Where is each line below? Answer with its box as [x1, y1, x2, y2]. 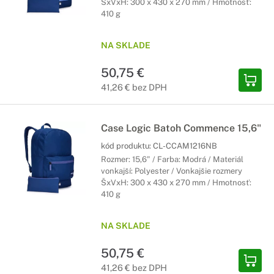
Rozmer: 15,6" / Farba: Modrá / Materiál [101, 155, 243, 164]
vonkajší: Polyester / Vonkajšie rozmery [101, 166, 242, 176]
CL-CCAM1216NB [153, 141, 217, 150]
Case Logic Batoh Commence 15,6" [101, 122, 261, 134]
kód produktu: [101, 141, 153, 150]
